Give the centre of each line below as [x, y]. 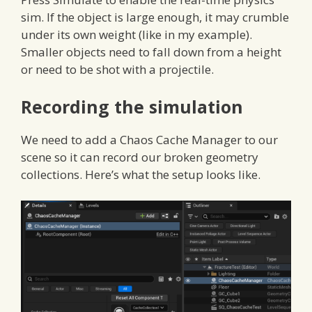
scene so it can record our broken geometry [140, 157]
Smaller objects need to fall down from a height [151, 52]
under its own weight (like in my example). [136, 35]
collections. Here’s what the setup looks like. [141, 174]
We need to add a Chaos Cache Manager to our [149, 139]
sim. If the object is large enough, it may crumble [155, 17]
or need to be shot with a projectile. [117, 70]
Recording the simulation [132, 106]
